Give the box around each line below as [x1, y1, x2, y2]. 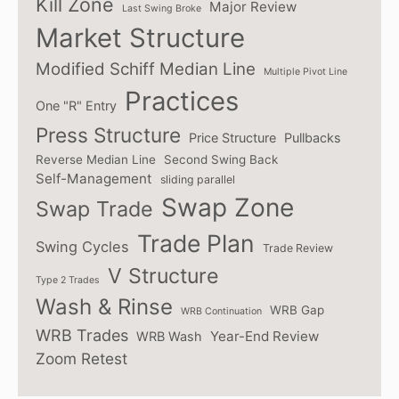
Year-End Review [210, 327, 319, 345]
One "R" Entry [36, 97, 117, 113]
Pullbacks [284, 129, 341, 145]
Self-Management [36, 169, 152, 187]
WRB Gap [270, 302, 324, 317]
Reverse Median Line [36, 151, 156, 167]
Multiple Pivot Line [264, 65, 347, 77]
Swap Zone [161, 191, 294, 223]
